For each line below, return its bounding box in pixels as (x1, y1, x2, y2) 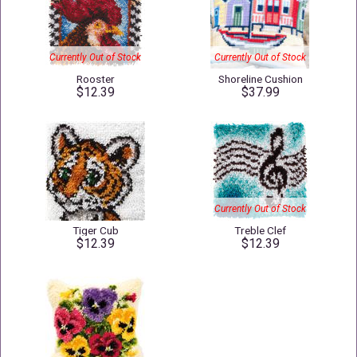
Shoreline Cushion (218, 73, 303, 85)
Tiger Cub (72, 224, 119, 237)
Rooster (76, 73, 115, 85)
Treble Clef (234, 224, 286, 237)
